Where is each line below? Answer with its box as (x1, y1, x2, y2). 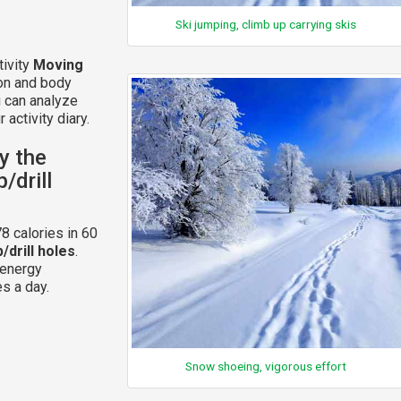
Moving (33, 55, 83, 73)
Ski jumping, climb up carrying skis (175, 17, 357, 32)
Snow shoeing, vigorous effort (185, 358, 347, 373)
